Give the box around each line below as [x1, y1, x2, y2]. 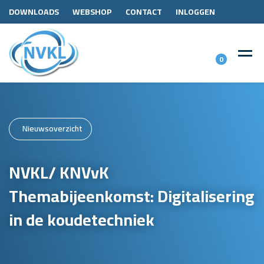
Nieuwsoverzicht [22, 121, 82, 136]
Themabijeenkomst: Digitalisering [9, 180, 254, 212]
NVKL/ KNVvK [9, 157, 109, 188]
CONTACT [126, 4, 162, 19]
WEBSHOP [72, 4, 112, 19]
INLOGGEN [176, 4, 215, 19]
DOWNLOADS [9, 4, 59, 19]
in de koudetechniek [9, 204, 154, 235]
